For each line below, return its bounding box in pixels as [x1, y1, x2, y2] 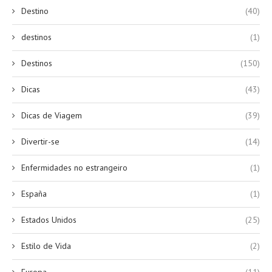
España [21, 188, 47, 200]
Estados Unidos [21, 214, 76, 226]
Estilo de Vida [21, 240, 71, 252]
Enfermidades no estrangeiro [21, 162, 127, 174]
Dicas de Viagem [21, 110, 82, 121]
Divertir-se [21, 136, 59, 148]
